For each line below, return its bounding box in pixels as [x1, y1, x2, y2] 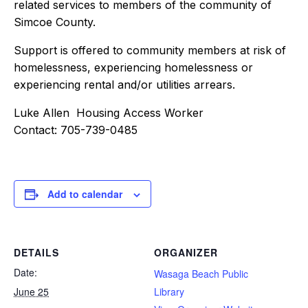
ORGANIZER [154, 245, 218, 259]
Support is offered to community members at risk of [14, 43, 286, 57]
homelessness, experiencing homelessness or [14, 60, 253, 74]
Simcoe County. [14, 15, 96, 29]
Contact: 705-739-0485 [14, 123, 137, 137]
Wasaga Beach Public [154, 267, 248, 280]
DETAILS [14, 245, 59, 259]
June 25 [14, 285, 49, 298]
